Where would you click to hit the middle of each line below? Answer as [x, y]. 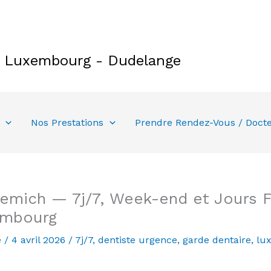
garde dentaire [217, 240]
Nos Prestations [67, 122]
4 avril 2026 [40, 240]
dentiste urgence [137, 240]
